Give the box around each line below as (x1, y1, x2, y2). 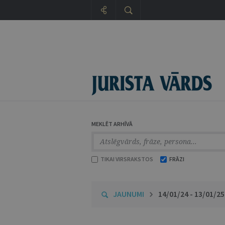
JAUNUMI (113, 189, 144, 199)
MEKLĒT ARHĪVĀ (91, 120, 133, 128)
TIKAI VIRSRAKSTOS (99, 155, 153, 163)
